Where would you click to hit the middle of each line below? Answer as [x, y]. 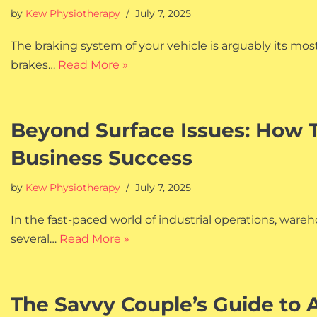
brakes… [34, 65]
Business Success [102, 158]
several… [35, 239]
